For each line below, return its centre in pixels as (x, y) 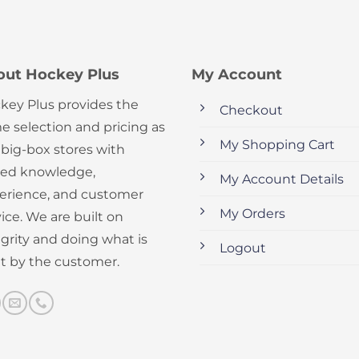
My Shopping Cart (277, 145)
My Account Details (281, 179)
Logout (242, 248)
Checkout (251, 111)
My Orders (252, 214)
